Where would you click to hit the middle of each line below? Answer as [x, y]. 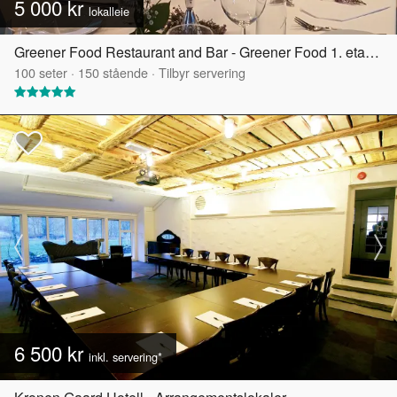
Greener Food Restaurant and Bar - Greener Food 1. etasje [372, 51]
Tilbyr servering [202, 72]
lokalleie [109, 11]
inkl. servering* [125, 356]
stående [124, 72]
